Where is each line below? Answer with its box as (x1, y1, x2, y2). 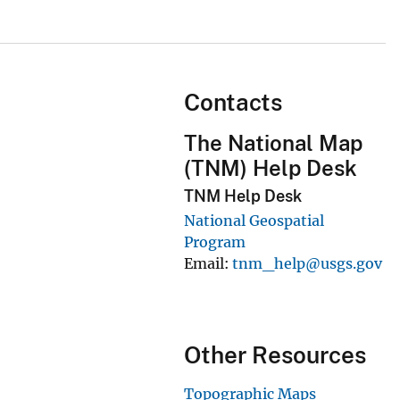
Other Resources (183, 341, 366, 370)
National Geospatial (183, 212, 324, 230)
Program (183, 233, 246, 252)
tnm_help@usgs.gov (231, 254, 382, 273)
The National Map (183, 129, 362, 155)
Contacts (183, 87, 282, 116)
